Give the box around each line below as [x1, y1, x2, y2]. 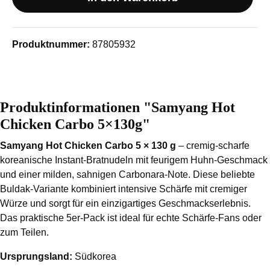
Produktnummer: [12, 39, 92, 49]
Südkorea [72, 251, 116, 262]
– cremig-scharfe [176, 140, 250, 151]
